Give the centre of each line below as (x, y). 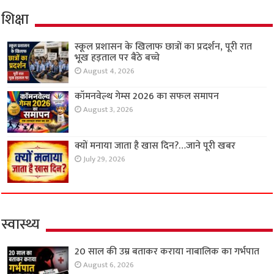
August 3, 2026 (109, 110)
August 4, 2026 (109, 72)
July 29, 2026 (105, 160)
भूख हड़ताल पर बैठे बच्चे (117, 58)
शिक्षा (15, 20)
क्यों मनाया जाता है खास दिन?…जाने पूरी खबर (155, 146)
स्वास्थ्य (21, 224)
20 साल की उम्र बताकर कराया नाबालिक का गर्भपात (167, 251)
